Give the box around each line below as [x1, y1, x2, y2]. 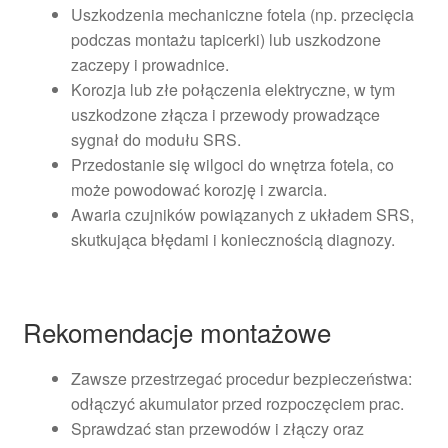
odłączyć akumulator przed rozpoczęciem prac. [70, 391, 404, 415]
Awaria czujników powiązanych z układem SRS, [70, 202, 414, 226]
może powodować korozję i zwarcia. [70, 177, 327, 201]
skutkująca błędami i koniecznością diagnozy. [70, 227, 395, 251]
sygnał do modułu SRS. [70, 127, 241, 151]
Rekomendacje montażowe [22, 312, 331, 350]
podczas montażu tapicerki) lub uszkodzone [70, 27, 381, 51]
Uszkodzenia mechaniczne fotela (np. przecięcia [70, 2, 414, 26]
